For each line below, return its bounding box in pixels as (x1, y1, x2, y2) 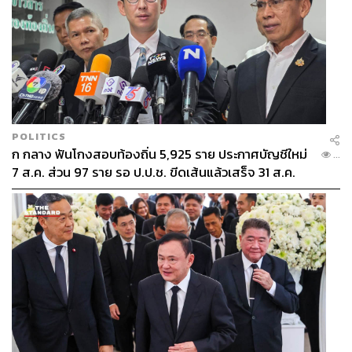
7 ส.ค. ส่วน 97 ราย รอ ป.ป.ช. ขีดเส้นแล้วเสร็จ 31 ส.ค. (12, 162, 295, 182)
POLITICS (12, 128, 66, 144)
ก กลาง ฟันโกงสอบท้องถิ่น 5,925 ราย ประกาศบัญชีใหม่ (12, 144, 307, 164)
